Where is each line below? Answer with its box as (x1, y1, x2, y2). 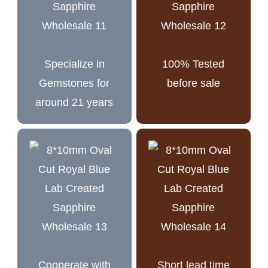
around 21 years (35, 96, 114, 108)
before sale (166, 77, 220, 89)
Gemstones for (39, 77, 110, 89)
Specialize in (44, 57, 105, 70)
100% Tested (162, 57, 225, 70)
